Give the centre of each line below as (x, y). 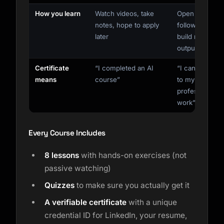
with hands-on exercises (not (133, 155)
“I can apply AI (200, 68)
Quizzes (59, 185)
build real (191, 36)
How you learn (58, 13)
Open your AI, (199, 13)
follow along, (197, 25)
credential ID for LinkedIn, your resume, (116, 215)
